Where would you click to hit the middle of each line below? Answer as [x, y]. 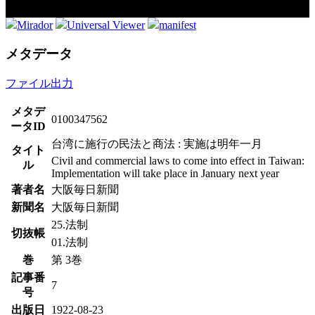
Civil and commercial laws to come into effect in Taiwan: [178, 160]
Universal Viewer [106, 25]
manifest [178, 25]
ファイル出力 [39, 83]
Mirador [35, 25]
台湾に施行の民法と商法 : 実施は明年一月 [157, 143]
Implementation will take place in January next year [165, 173]
